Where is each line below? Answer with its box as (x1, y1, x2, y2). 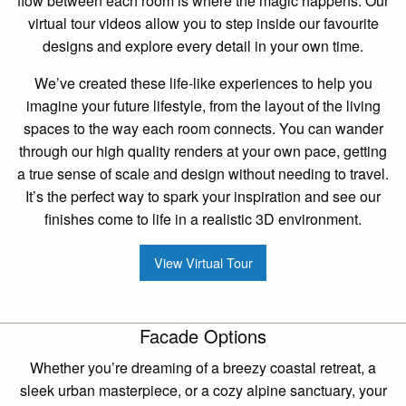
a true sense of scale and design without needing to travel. (17, 162, 389, 184)
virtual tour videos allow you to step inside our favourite (27, 12, 379, 34)
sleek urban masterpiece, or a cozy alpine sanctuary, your (19, 380, 387, 401)
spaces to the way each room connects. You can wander (23, 117, 383, 139)
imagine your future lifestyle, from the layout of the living (25, 94, 381, 116)
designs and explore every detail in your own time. (43, 34, 363, 56)
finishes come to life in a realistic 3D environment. (44, 208, 362, 229)
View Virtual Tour (153, 253, 253, 273)
